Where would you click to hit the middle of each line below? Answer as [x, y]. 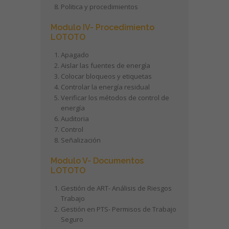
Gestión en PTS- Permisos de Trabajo [119, 209]
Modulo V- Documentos [97, 161]
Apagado [75, 55]
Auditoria [75, 119]
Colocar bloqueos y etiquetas [106, 76]
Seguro [72, 219]
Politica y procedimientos [99, 7]
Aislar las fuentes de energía [106, 65]
